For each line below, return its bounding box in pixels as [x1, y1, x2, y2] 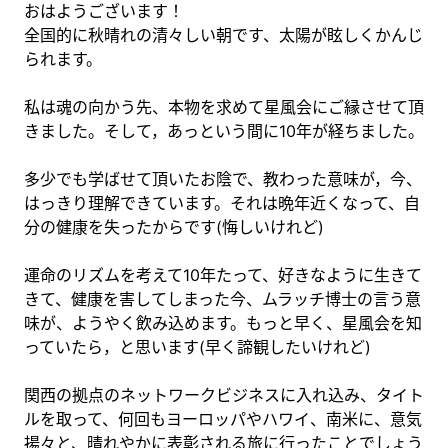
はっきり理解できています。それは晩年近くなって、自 [24, 192, 420, 213]
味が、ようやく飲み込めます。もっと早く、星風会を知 [24, 312, 422, 333]
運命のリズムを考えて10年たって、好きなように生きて [24, 264, 422, 285]
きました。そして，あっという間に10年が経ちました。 [24, 120, 424, 141]
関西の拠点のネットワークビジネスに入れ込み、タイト [24, 384, 424, 405]
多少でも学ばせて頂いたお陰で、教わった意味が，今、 [24, 168, 422, 189]
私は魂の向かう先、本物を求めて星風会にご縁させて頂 [24, 96, 424, 117]
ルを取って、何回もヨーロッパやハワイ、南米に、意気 [24, 408, 422, 429]
